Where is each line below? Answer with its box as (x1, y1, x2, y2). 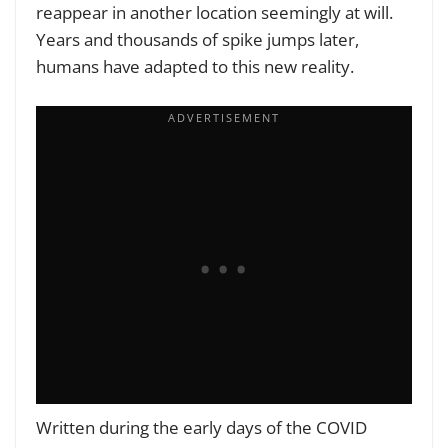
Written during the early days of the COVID (36, 415, 367, 439)
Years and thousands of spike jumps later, (36, 28, 359, 52)
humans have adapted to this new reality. (36, 55, 358, 79)
